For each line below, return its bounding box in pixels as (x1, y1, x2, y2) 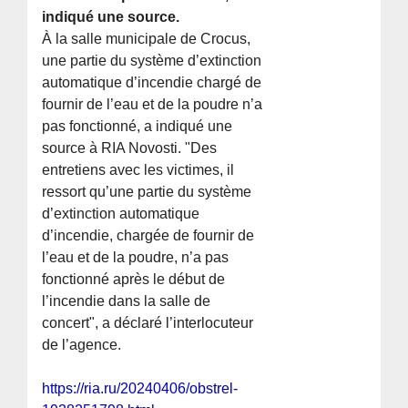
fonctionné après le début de (42, 271, 226, 288)
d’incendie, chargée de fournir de (42, 228, 255, 244)
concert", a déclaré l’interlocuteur (42, 315, 254, 331)
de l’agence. (42, 337, 122, 353)
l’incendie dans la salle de (42, 293, 211, 310)
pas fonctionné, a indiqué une (42, 118, 233, 135)
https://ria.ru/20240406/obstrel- (42, 381, 239, 397)
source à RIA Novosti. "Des (42, 140, 218, 157)
